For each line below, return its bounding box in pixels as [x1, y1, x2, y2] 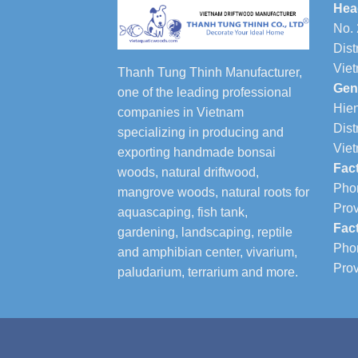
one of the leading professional [117, 86, 292, 100]
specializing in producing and [117, 125, 284, 140]
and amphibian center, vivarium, [117, 245, 297, 260]
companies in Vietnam [117, 105, 244, 120]
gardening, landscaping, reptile [117, 225, 292, 240]
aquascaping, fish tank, [117, 205, 248, 220]
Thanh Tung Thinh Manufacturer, [117, 66, 302, 80]
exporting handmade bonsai [117, 145, 276, 160]
